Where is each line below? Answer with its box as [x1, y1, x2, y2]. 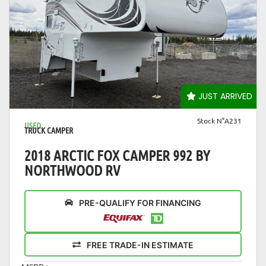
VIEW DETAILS [110, 88, 156, 99]
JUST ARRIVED [196, 90, 252, 103]
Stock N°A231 [197, 116, 242, 126]
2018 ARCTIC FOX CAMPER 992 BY [24, 146, 210, 164]
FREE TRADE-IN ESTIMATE [87, 239, 194, 250]
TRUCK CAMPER [24, 125, 73, 136]
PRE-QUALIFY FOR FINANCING [79, 198, 201, 208]
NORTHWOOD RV [24, 161, 120, 179]
